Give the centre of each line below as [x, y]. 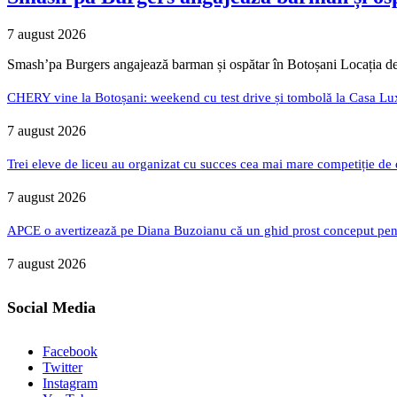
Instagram [70, 384]
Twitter [62, 368]
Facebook [70, 352]
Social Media [51, 308]
